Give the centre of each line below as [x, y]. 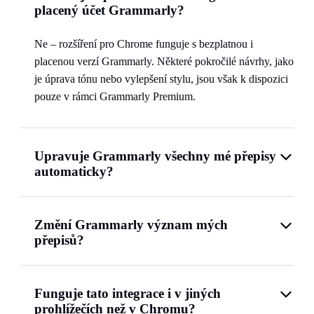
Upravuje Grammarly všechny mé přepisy [155, 156]
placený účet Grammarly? [109, 10]
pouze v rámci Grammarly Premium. [115, 96]
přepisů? [59, 240]
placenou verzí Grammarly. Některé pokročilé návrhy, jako [164, 61]
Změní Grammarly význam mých [131, 225]
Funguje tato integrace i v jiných [128, 293]
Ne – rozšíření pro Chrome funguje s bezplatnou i [144, 44]
